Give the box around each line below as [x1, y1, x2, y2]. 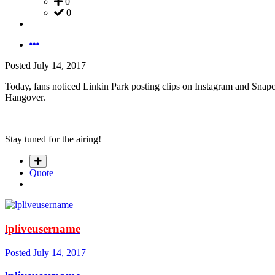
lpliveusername [5, 222, 80, 235]
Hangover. [5, 92, 45, 103]
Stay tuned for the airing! [5, 134, 101, 145]
